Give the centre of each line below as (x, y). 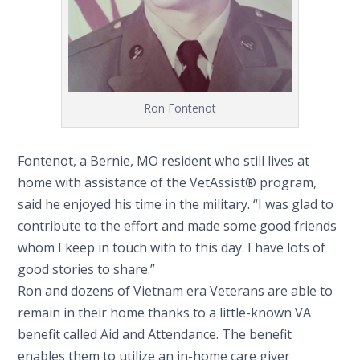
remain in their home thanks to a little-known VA (165, 313)
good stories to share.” (87, 270)
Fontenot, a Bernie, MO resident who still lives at (164, 161)
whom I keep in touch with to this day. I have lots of (172, 248)
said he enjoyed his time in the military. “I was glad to (176, 205)
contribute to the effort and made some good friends (178, 226)
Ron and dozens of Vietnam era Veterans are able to (176, 291)
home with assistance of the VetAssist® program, (168, 183)
